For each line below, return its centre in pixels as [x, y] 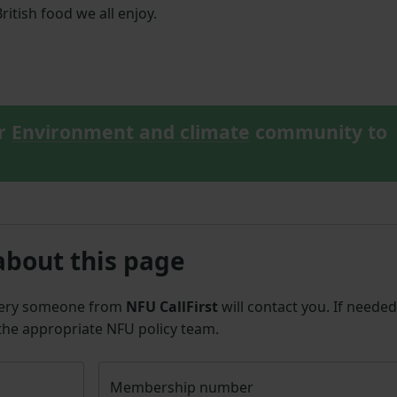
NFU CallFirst [172, 307]
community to [319, 132]
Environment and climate [131, 132]
